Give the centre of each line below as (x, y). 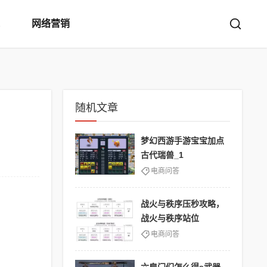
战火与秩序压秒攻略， (182, 204)
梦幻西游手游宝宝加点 (182, 141)
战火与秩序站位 (170, 218)
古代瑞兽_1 (162, 155)
